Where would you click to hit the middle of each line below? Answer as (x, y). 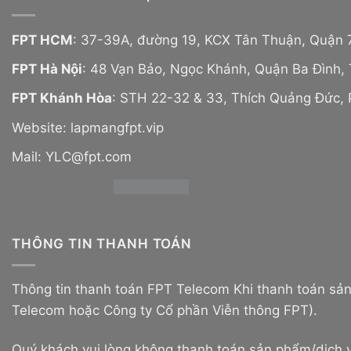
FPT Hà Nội (47, 69)
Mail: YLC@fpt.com (72, 156)
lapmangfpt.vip (117, 127)
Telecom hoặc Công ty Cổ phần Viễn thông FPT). (165, 311)
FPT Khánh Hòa (62, 98)
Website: (41, 127)
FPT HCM (42, 40)
